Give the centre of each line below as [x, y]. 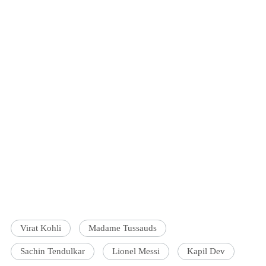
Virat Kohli [41, 228]
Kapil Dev [206, 251]
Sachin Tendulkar [53, 251]
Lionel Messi [136, 251]
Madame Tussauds [123, 228]
